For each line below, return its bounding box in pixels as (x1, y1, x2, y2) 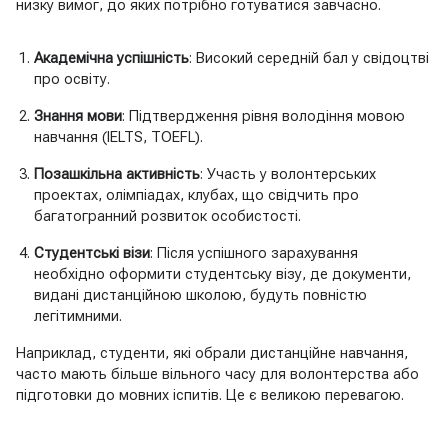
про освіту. (33, 70, 110, 89)
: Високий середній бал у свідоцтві (188, 49, 429, 68)
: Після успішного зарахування (149, 244, 358, 263)
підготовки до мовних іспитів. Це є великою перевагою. (16, 386, 404, 405)
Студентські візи (33, 244, 150, 263)
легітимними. (33, 307, 122, 326)
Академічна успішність (33, 49, 189, 68)
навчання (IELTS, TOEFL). (33, 128, 203, 147)
